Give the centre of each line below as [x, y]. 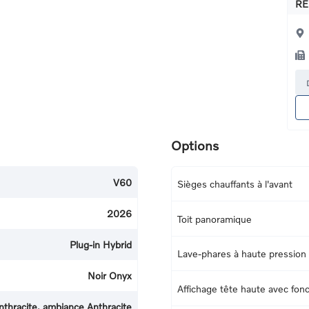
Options [195, 145]
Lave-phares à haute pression [242, 254]
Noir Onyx [110, 275]
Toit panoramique [215, 219]
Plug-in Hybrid [101, 244]
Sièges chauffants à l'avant [235, 183]
